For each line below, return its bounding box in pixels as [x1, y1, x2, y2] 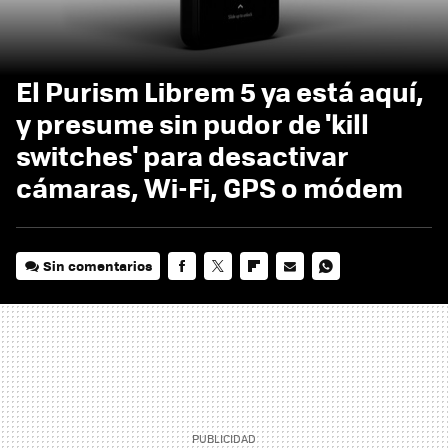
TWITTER [204, 283, 260, 303]
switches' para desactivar [16, 134, 349, 175]
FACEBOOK [168, 283, 235, 303]
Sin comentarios [43, 255, 153, 275]
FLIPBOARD [240, 283, 312, 303]
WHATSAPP [312, 283, 383, 303]
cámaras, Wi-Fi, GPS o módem [16, 166, 403, 207]
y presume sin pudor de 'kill [16, 102, 369, 143]
